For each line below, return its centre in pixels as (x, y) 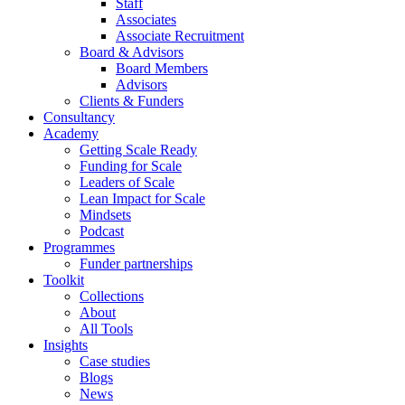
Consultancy (79, 117)
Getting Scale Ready (138, 149)
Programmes (79, 247)
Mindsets (105, 214)
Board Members (162, 68)
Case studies (115, 361)
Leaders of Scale (127, 182)
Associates (146, 19)
